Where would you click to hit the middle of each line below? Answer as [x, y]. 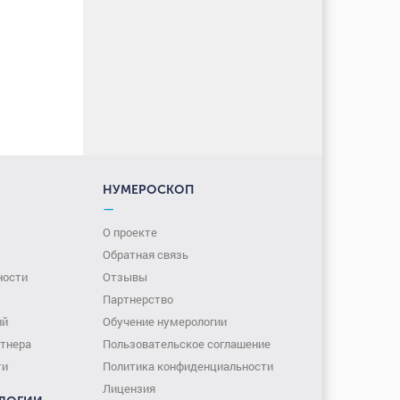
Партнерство [138, 299]
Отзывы [125, 277]
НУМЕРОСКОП [149, 190]
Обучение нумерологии [165, 321]
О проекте [130, 232]
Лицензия [129, 388]
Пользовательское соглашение [187, 344]
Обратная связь [146, 254]
